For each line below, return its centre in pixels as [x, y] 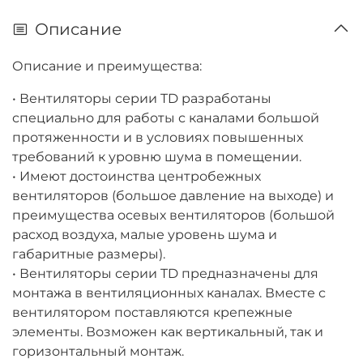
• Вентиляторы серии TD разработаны [142, 99]
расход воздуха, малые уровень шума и [145, 235]
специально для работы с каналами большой [166, 118]
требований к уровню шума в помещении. [157, 157]
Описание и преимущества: [107, 66]
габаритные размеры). [89, 254]
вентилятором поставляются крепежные [152, 313]
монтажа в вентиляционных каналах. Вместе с [169, 293]
